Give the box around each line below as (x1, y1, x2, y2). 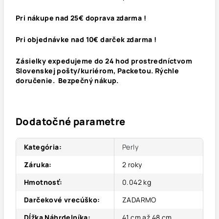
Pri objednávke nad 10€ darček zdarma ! (16, 35, 157, 44)
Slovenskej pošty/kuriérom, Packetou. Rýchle (16, 66, 179, 75)
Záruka (24, 160, 49, 169)
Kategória (24, 142, 59, 152)
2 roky (122, 160, 142, 169)
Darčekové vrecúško (24, 195, 98, 204)
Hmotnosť (24, 177, 60, 187)
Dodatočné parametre (16, 115, 126, 128)
